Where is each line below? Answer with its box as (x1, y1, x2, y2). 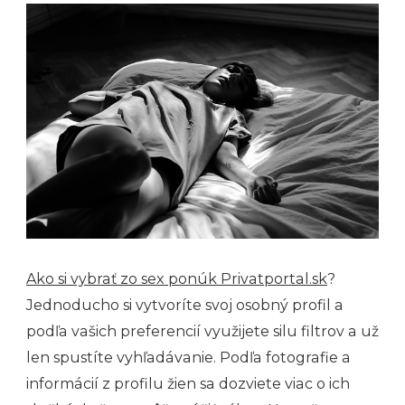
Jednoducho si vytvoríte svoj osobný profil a (26, 296, 344, 314)
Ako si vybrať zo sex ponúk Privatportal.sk (26, 269, 327, 287)
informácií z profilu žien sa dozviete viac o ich (26, 374, 350, 392)
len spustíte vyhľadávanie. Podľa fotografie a (26, 348, 351, 366)
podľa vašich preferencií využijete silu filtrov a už (26, 322, 379, 340)
